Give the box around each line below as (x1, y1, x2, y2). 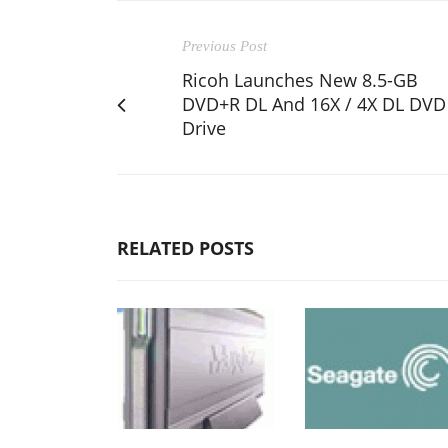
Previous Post (182, 37, 267, 54)
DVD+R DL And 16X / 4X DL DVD (182, 91, 446, 116)
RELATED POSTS (117, 235, 254, 260)
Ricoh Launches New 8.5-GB (182, 67, 418, 92)
